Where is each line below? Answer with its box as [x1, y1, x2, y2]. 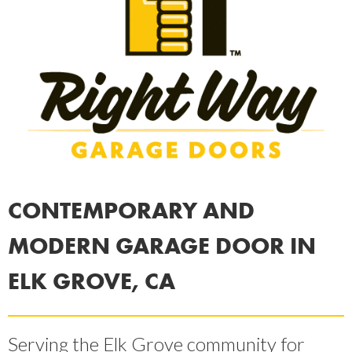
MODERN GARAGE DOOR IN [8, 230, 316, 261]
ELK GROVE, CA [8, 266, 175, 296]
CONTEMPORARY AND [8, 195, 255, 225]
